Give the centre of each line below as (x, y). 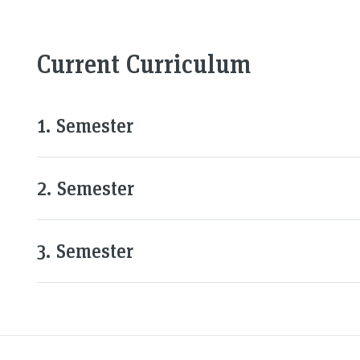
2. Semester (86, 188)
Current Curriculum (144, 63)
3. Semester (85, 251)
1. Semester (85, 125)
